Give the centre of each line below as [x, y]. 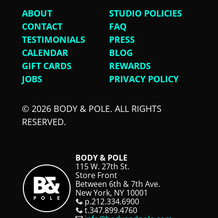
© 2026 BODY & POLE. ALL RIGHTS [91, 108]
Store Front [96, 175]
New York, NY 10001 [111, 192]
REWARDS [130, 65]
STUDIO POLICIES [145, 13]
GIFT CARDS [46, 65]
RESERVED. [44, 121]
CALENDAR [45, 52]
